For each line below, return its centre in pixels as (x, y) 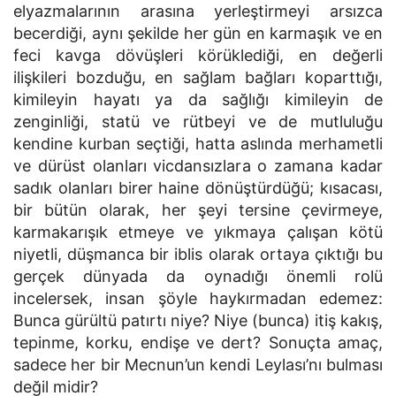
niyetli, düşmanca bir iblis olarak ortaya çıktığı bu (198, 254)
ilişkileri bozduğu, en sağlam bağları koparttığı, (198, 77)
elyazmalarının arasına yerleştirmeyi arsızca (198, 11)
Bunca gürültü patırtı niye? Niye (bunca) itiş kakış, (198, 320)
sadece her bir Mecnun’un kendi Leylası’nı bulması (198, 365)
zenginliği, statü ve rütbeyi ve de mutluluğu (198, 122)
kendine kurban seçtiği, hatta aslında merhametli (198, 144)
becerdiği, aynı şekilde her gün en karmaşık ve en (198, 33)
